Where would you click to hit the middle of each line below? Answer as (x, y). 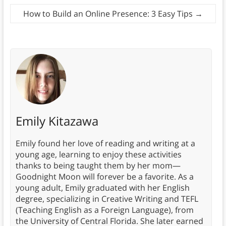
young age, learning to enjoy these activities (98, 155)
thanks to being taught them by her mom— (98, 166)
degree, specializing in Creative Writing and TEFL (107, 199)
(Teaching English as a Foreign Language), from (104, 210)
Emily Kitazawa (57, 121)
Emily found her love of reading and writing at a (105, 144)
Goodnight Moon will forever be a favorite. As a (104, 177)
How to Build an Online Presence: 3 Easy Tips (109, 14)
